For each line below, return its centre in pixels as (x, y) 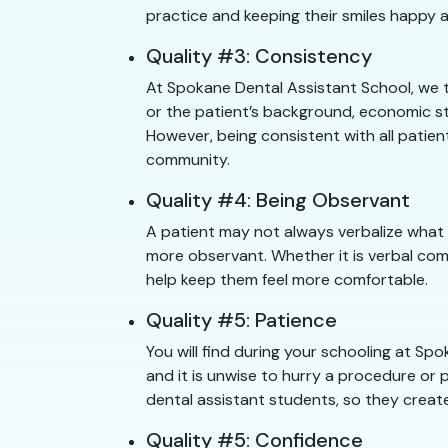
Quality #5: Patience (241, 320)
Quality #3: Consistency (259, 56)
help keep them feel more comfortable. (287, 280)
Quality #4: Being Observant (278, 200)
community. (188, 160)
